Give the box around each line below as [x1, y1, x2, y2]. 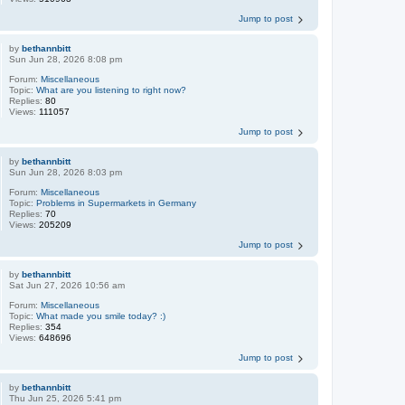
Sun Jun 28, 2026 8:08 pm [9, 54, 123, 65]
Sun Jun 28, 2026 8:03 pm [9, 167, 123, 178]
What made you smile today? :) [36, 311, 166, 322]
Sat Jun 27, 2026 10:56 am [9, 280, 126, 291]
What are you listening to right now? [36, 85, 187, 96]
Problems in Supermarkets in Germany [36, 198, 197, 209]
